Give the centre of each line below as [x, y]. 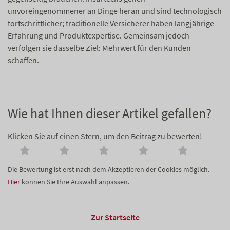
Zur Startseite [115, 217]
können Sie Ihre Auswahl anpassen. [75, 182]
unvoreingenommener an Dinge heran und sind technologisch [115, 11]
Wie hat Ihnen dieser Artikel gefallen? [110, 113]
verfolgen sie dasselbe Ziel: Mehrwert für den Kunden [99, 48]
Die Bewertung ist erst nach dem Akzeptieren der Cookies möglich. [109, 170]
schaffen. [23, 60]
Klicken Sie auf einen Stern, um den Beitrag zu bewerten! [105, 136]
